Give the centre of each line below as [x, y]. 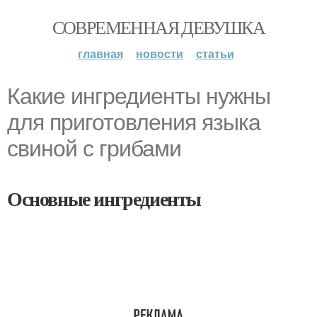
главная [100, 53]
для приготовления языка [134, 122]
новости [159, 53]
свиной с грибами [94, 149]
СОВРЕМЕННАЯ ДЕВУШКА [158, 27]
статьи [215, 53]
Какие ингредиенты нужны [139, 96]
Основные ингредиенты [104, 198]
